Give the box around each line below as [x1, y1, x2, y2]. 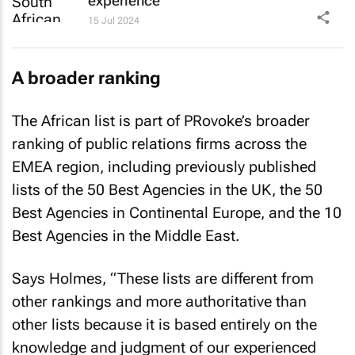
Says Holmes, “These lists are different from [12, 269, 314, 288]
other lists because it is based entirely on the [12, 315, 317, 334]
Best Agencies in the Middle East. [12, 226, 239, 245]
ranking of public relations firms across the [12, 134, 307, 153]
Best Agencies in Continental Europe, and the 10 [12, 203, 342, 222]
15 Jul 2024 [88, 14, 139, 26]
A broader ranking [12, 68, 161, 88]
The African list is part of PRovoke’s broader [12, 111, 310, 130]
